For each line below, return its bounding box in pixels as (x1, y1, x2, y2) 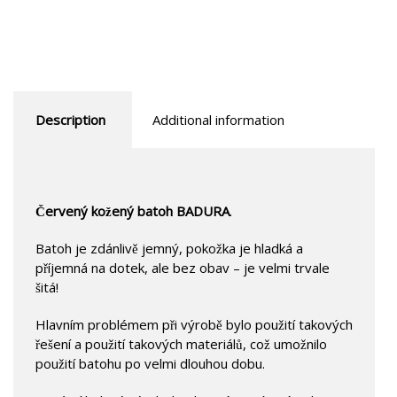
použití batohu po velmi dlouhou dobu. (35, 354, 265, 372)
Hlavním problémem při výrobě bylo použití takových (35, 315, 353, 333)
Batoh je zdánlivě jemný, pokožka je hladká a (35, 238, 303, 257)
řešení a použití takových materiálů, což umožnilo (35, 334, 327, 353)
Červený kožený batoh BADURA (35, 201, 230, 220)
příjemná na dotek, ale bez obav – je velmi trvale (35, 258, 330, 276)
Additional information (152, 110, 284, 128)
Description (35, 110, 105, 128)
